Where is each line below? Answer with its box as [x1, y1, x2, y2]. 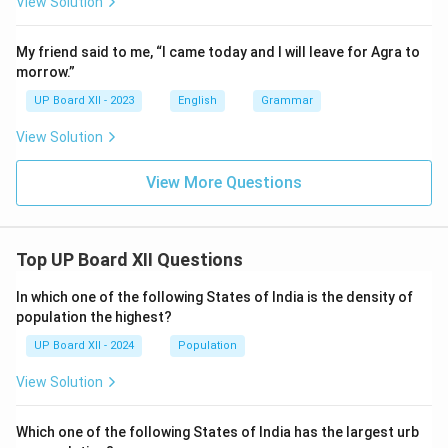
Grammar [261, 94, 313, 107]
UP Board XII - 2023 [34, 94, 134, 107]
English [178, 94, 217, 107]
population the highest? [16, 309, 172, 325]
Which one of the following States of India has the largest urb [16, 424, 419, 440]
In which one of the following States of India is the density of [16, 289, 413, 305]
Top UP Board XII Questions [16, 249, 243, 270]
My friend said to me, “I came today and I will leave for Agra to [16, 44, 420, 60]
